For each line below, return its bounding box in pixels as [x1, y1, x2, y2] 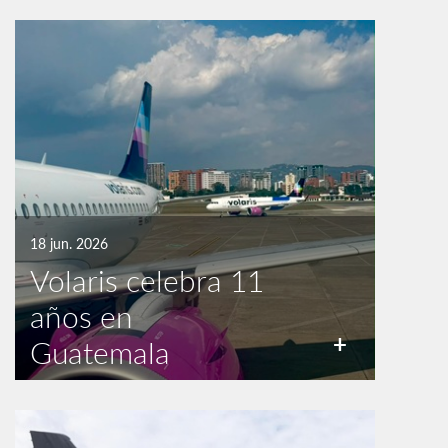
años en [30, 298, 133, 334]
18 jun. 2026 [30, 235, 108, 252]
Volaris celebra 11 [30, 262, 264, 298]
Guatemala [30, 334, 170, 370]
